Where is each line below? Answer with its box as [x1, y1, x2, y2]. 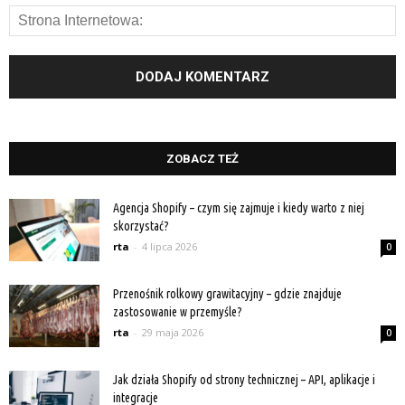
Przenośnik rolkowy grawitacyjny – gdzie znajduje [113, 287, 342, 302]
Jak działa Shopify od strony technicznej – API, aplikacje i [113, 372, 375, 388]
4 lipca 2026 [142, 240, 197, 254]
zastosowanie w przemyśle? [113, 305, 242, 320]
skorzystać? [113, 219, 169, 234]
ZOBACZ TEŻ [166, 152, 239, 166]
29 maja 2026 [142, 325, 203, 340]
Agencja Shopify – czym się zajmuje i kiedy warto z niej [113, 201, 364, 216]
